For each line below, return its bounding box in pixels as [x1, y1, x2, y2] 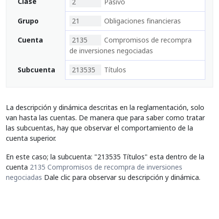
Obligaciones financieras [104, 16, 181, 25]
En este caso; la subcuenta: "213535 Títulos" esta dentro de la [6, 152, 204, 161]
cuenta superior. [6, 133, 56, 143]
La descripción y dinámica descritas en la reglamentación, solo [6, 103, 204, 112]
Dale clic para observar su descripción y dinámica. [42, 172, 200, 182]
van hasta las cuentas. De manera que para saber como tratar [6, 113, 205, 122]
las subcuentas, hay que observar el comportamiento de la [6, 123, 193, 132]
